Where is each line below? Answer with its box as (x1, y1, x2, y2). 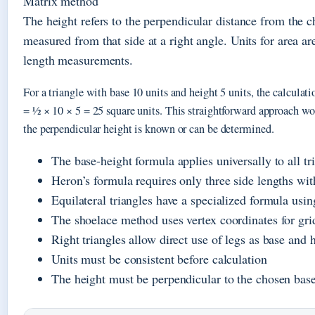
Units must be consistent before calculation (51, 250, 267, 267)
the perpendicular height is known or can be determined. (23, 120, 274, 136)
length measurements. (23, 51, 133, 68)
